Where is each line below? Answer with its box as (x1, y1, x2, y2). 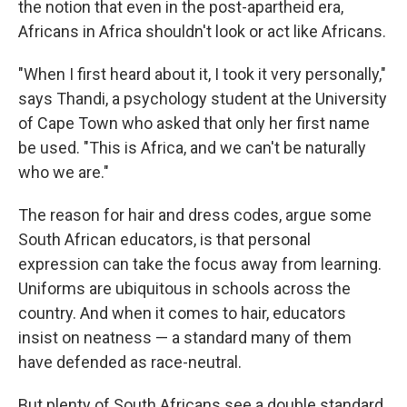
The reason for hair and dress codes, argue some (18, 205, 372, 225)
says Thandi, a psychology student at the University (18, 89, 387, 109)
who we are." (18, 163, 109, 183)
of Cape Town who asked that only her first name (18, 114, 370, 134)
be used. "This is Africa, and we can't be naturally (18, 138, 366, 158)
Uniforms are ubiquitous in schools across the (18, 279, 351, 299)
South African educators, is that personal (18, 230, 311, 250)
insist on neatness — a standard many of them (18, 328, 352, 348)
